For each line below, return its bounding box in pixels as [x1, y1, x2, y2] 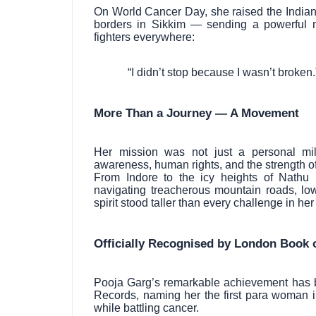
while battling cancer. [94, 302, 199, 315]
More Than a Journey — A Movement [94, 106, 299, 121]
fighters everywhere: [94, 31, 195, 44]
